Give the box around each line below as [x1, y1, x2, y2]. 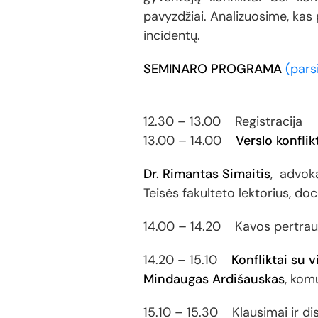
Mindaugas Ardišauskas [143, 270, 285, 287]
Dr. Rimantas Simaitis [143, 165, 270, 182]
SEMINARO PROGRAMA [143, 60, 282, 77]
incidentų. [143, 27, 200, 44]
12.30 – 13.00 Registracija [143, 113, 302, 130]
